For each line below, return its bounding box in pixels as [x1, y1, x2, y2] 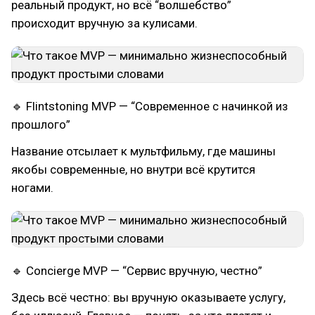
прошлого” [11, 117, 70, 131]
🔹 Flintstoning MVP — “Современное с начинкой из [11, 99, 288, 113]
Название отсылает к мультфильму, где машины [11, 144, 276, 158]
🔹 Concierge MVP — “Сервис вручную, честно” [11, 264, 262, 278]
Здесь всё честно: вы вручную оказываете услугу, [11, 290, 285, 304]
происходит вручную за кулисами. [11, 16, 198, 30]
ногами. [11, 181, 53, 195]
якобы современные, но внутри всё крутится [11, 162, 255, 176]
